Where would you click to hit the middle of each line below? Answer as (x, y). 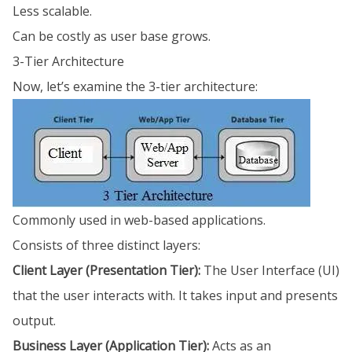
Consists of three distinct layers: (106, 245)
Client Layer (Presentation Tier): (106, 270)
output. (34, 321)
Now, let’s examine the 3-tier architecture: (135, 86)
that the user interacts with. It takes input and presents (175, 295)
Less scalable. (52, 11)
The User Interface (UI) (270, 270)
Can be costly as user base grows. (112, 36)
